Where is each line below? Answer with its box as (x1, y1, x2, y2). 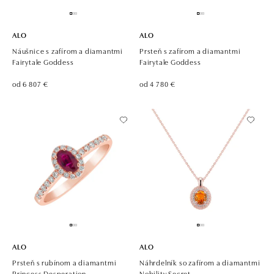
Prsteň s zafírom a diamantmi (139, 45, 241, 56)
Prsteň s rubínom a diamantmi (12, 256, 117, 267)
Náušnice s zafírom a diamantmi (12, 45, 124, 56)
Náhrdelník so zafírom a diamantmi (139, 256, 261, 267)
